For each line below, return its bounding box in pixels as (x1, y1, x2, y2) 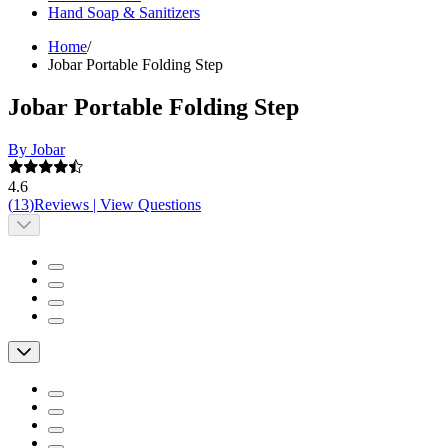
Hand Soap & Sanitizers (48, 4, 200, 22)
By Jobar (8, 141, 65, 159)
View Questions (100, 196, 201, 214)
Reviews (34, 196, 89, 214)
